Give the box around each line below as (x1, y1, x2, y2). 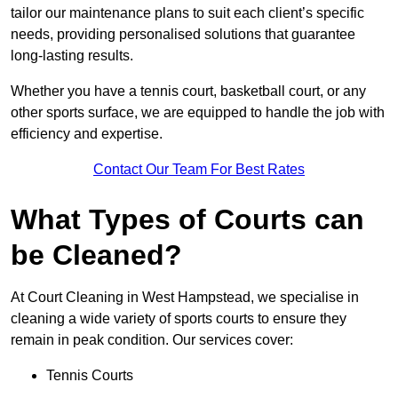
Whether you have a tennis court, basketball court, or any (11, 84, 366, 99)
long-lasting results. (11, 48, 133, 64)
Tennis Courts (46, 368, 133, 384)
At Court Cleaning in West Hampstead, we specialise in (11, 290, 359, 306)
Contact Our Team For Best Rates (93, 162, 305, 178)
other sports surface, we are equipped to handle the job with (11, 105, 385, 121)
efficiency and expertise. (11, 126, 163, 142)
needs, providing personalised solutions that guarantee (11, 27, 355, 43)
